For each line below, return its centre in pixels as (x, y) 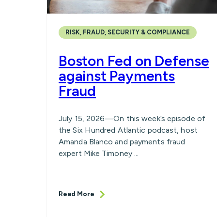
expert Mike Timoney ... (99, 154)
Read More (77, 194)
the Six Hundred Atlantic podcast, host (128, 130)
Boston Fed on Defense (134, 61)
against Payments (117, 76)
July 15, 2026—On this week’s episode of (132, 119)
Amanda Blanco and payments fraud (122, 142)
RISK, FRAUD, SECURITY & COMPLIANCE (128, 32)
